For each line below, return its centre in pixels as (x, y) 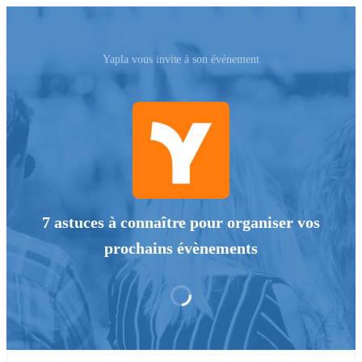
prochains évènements (181, 248)
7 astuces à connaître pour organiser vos (181, 223)
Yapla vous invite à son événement (181, 59)
